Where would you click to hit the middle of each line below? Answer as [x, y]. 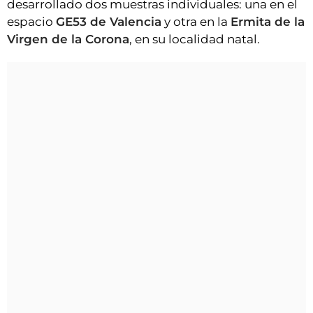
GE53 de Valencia [109, 22]
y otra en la [196, 22]
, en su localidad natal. [195, 39]
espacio [31, 22]
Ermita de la [268, 22]
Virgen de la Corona [68, 39]
